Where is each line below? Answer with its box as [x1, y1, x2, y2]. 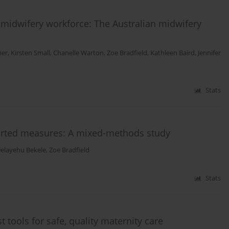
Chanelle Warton [53, 49, 104, 58]
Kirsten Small [11, 49, 50, 58]
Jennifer [198, 49, 221, 58]
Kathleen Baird [150, 49, 195, 58]
